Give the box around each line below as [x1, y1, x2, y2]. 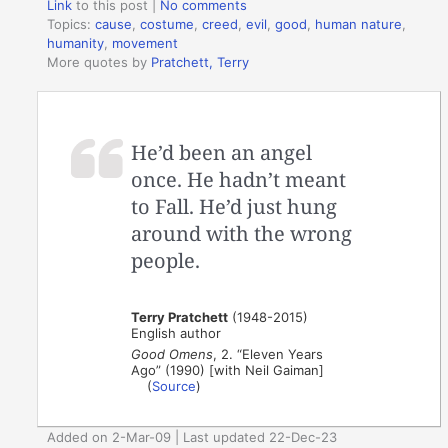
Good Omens [131, 346, 214, 363]
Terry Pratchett [131, 309, 229, 326]
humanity [47, 34, 105, 51]
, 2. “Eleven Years [213, 346, 324, 363]
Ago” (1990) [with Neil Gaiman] [131, 362, 325, 379]
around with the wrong [131, 220, 353, 248]
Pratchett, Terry [151, 53, 250, 70]
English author [131, 325, 222, 342]
